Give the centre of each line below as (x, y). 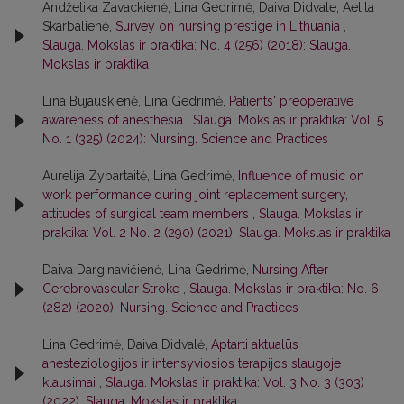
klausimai (71, 383)
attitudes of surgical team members (147, 214)
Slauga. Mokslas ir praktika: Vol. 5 (288, 120)
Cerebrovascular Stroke (113, 289)
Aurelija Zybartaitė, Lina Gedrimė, (140, 176)
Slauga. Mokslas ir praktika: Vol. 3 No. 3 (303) (235, 383)
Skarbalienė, (79, 27)
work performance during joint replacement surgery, (195, 195)
